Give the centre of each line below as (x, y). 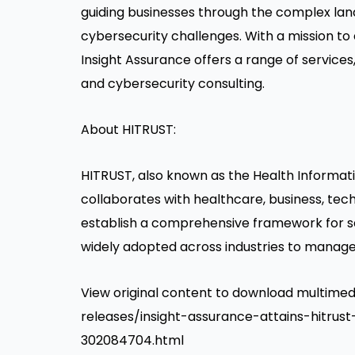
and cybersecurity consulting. (173, 84)
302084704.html (132, 340)
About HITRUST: (128, 130)
